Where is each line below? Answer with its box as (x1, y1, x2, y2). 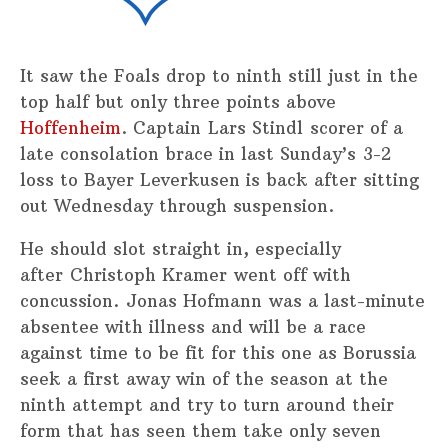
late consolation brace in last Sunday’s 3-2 (20, 143, 391, 166)
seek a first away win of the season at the (20, 368, 388, 391)
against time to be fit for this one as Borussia (20, 342, 416, 365)
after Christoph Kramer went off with (20, 264, 351, 287)
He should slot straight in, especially (20, 238, 341, 261)
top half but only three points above (20, 91, 336, 114)
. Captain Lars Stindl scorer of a (121, 117, 403, 140)
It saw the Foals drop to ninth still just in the (20, 65, 418, 88)
